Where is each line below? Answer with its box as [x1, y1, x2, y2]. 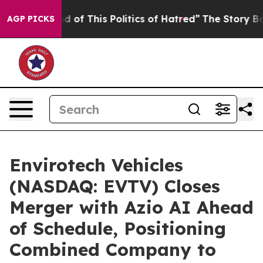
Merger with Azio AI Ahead [9, 196, 254, 218]
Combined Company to [9, 238, 216, 261]
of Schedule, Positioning [9, 217, 226, 240]
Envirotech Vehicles [9, 154, 183, 176]
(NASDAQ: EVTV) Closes [9, 175, 220, 197]
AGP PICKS [7, 14, 55, 24]
